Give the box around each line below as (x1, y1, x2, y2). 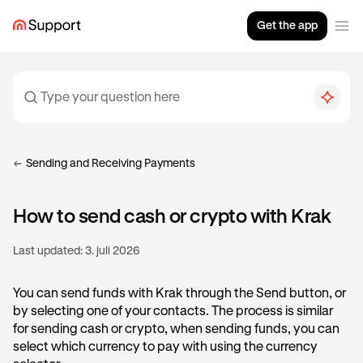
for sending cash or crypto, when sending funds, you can (13, 323, 340, 336)
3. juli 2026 (85, 246, 139, 257)
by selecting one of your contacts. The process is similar (13, 305, 333, 318)
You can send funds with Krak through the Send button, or (13, 288, 346, 301)
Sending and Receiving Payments (26, 158, 195, 169)
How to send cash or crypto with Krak (13, 207, 331, 227)
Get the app (257, 19, 318, 32)
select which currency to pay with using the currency (13, 341, 318, 354)
